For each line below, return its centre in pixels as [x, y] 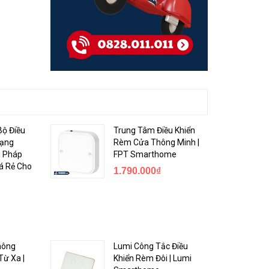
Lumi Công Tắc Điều [150, 246]
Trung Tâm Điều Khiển [154, 130]
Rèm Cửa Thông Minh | [156, 142]
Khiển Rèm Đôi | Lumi [152, 258]
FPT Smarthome [145, 154]
